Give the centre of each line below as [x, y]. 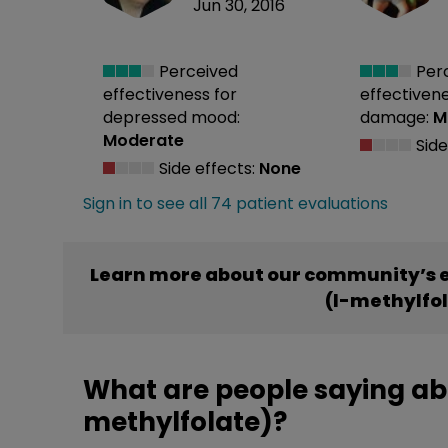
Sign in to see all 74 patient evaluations [235, 204]
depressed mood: [171, 118]
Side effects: [207, 169]
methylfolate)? [185, 422]
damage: [395, 118]
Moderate [143, 141]
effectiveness [158, 95]
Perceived [196, 72]
